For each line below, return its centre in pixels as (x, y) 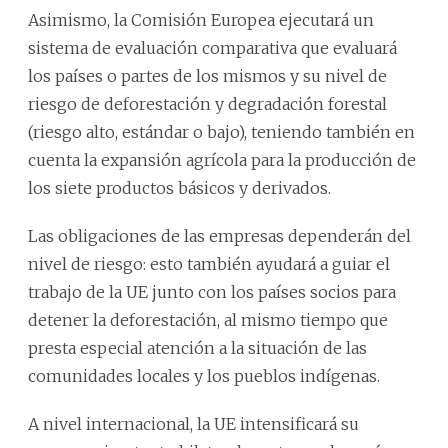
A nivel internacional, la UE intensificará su (193, 423)
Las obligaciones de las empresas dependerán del (219, 235)
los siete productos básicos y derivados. (179, 187)
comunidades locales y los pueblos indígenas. (204, 375)
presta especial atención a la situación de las (197, 347)
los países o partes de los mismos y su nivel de (207, 75)
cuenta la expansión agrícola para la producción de (222, 159)
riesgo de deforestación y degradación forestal (207, 103)
